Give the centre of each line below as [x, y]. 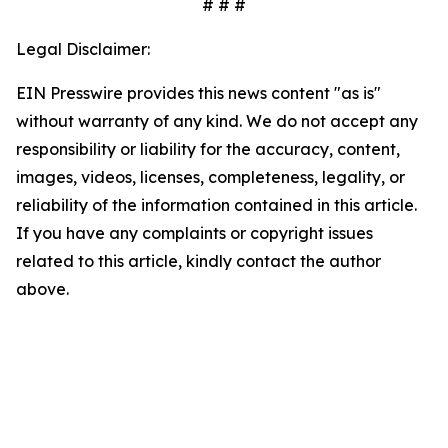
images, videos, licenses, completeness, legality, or [210, 177]
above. [42, 289]
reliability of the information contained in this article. [216, 205]
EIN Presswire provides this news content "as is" [198, 93]
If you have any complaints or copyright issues [194, 233]
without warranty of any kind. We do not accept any [217, 121]
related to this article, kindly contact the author [198, 261]
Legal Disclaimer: [83, 49]
